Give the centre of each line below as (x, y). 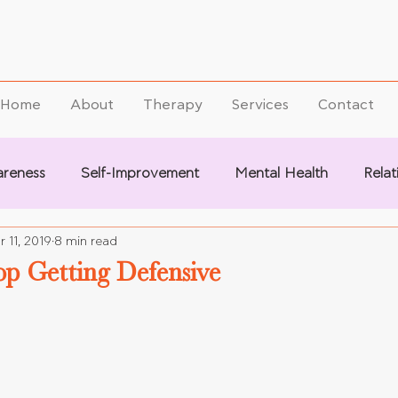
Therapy (173, 105)
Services (260, 105)
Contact (346, 105)
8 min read (86, 241)
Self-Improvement (140, 173)
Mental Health (281, 173)
